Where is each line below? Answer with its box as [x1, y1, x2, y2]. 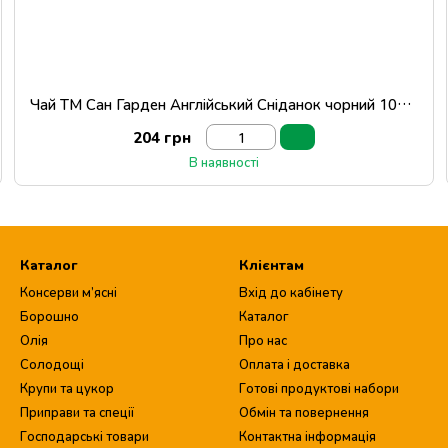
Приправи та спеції [20, 404, 134, 420]
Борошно [20, 308, 79, 324]
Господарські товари [20, 428, 149, 444]
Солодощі [20, 356, 84, 372]
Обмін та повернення [239, 404, 369, 420]
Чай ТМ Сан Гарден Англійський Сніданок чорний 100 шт [397, 95, 412, 113]
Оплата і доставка [239, 356, 350, 372]
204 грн [133, 128, 191, 146]
